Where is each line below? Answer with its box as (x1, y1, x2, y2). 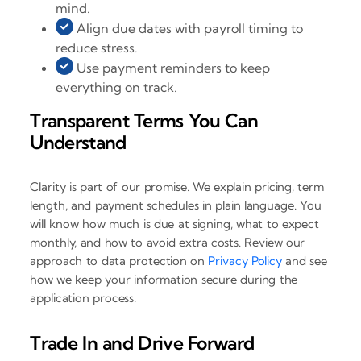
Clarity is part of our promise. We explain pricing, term (30, 178, 324, 194)
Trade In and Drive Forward (30, 330, 255, 355)
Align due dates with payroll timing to (73, 20, 304, 37)
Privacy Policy (208, 252, 282, 268)
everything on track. (56, 79, 178, 96)
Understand (30, 131, 127, 155)
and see (281, 252, 327, 268)
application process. (30, 289, 136, 305)
